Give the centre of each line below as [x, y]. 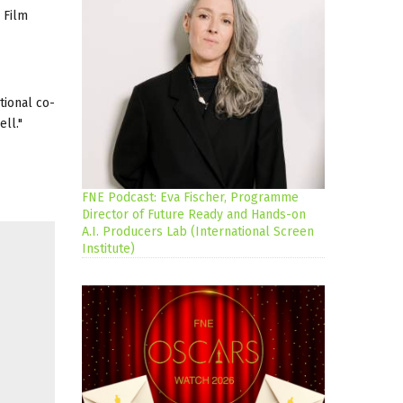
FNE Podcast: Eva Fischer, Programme [190, 198]
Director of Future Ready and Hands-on [194, 215]
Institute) [108, 249]
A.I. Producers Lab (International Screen [198, 232]
